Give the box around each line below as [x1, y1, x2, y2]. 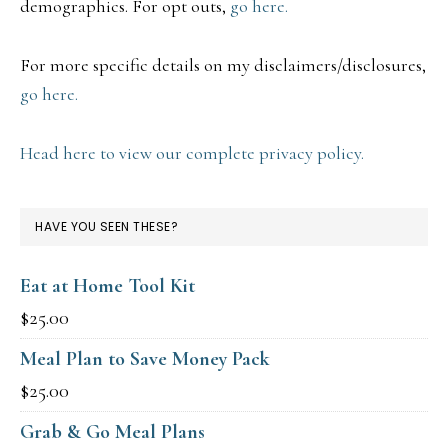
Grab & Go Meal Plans [20, 419, 205, 444]
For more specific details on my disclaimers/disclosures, [20, 53, 426, 76]
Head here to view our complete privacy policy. [20, 141, 364, 164]
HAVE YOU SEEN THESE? [35, 217, 178, 235]
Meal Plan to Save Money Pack [20, 346, 270, 371]
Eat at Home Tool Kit [20, 273, 195, 298]
